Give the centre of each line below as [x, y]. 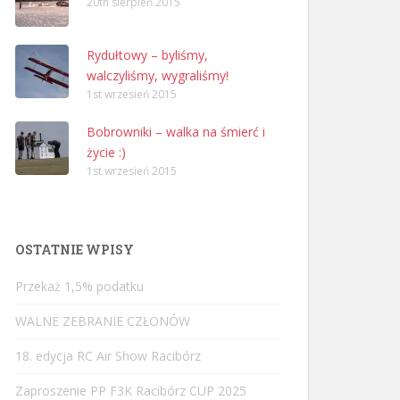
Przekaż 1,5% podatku [79, 286]
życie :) [106, 152]
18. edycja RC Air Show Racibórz [108, 356]
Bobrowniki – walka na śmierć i [176, 132]
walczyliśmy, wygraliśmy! [158, 75]
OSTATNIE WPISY [75, 250]
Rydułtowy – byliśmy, [147, 55]
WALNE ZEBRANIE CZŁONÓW [103, 321]
